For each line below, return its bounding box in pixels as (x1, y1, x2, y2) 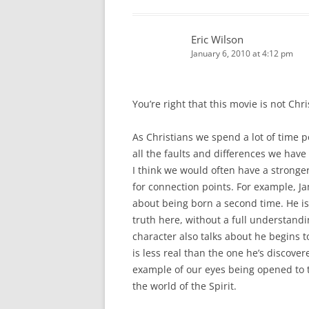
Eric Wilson (191, 32, 243, 46)
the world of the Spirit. (132, 279, 237, 292)
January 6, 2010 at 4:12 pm (191, 48, 293, 59)
